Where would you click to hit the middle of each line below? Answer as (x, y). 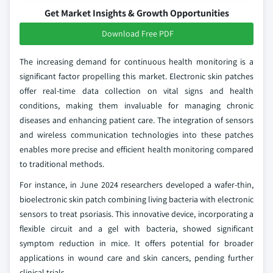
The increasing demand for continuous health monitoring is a (136, 62)
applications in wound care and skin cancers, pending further (136, 258)
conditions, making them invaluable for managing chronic (136, 105)
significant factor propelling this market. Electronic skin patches (136, 76)
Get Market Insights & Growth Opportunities (136, 13)
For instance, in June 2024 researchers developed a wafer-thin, (136, 185)
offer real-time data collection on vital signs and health (136, 91)
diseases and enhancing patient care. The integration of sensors (136, 120)
